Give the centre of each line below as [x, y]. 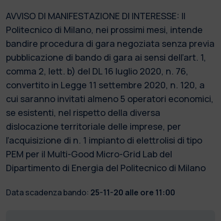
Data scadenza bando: [47, 192]
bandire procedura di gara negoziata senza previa [110, 43]
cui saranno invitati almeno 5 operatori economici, [110, 98]
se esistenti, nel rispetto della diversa [83, 112]
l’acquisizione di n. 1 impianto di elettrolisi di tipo [104, 140]
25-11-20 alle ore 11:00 [133, 192]
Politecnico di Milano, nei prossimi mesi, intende [104, 29]
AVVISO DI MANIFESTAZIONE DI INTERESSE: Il [96, 16]
